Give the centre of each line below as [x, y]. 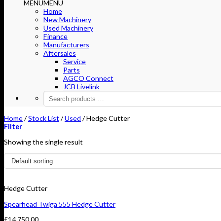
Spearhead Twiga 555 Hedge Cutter [60, 204]
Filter [13, 126]
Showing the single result [43, 142]
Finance [55, 37]
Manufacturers [66, 45]
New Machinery [67, 20]
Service [74, 62]
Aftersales [60, 53]
